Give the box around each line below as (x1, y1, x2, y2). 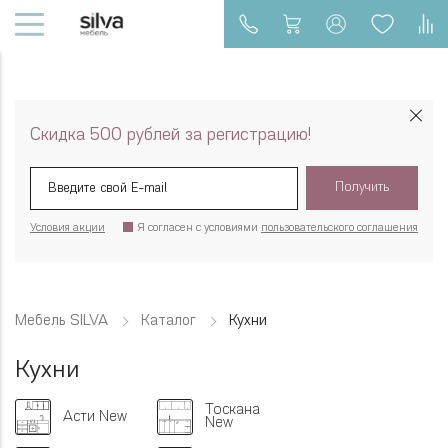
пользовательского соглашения (261, 223, 418, 234)
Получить (334, 181, 390, 194)
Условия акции (30, 223, 105, 234)
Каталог (141, 314, 196, 329)
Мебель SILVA (15, 314, 108, 329)
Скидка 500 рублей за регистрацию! (30, 127, 311, 144)
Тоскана (205, 403, 260, 418)
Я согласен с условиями (138, 223, 261, 234)
